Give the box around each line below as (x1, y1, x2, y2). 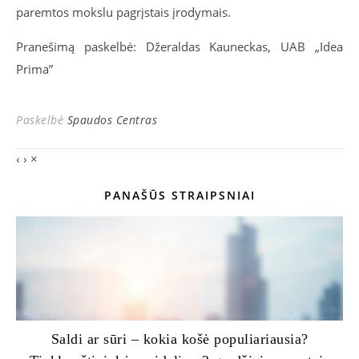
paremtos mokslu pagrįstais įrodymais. (16, 4, 234, 20)
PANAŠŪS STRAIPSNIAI (103, 188, 256, 203)
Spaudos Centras (67, 112, 157, 127)
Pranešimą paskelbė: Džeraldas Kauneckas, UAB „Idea (16, 38, 343, 54)
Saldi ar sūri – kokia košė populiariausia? (50, 331, 309, 347)
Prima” (16, 61, 53, 77)
